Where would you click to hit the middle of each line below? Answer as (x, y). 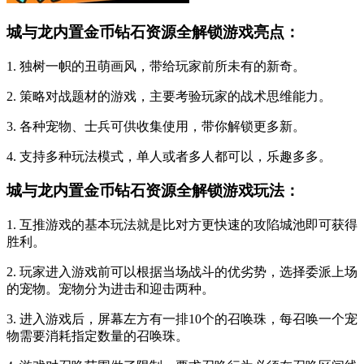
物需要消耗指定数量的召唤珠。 (97, 336)
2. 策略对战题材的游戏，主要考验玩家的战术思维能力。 (169, 96)
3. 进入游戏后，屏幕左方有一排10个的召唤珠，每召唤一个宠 (182, 319)
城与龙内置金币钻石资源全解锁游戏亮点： (153, 32)
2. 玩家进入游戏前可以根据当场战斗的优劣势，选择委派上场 (182, 272)
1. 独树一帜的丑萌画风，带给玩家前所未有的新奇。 (156, 66)
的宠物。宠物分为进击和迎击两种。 (110, 289)
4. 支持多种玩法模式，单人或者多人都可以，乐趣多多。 (169, 156)
